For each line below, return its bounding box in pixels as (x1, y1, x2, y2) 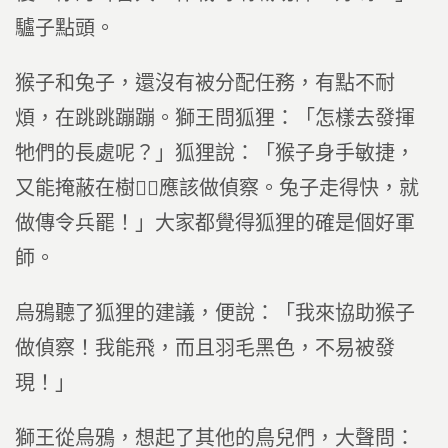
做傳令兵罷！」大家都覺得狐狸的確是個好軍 (15, 212, 415, 234)
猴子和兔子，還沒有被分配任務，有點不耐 (15, 72, 395, 94)
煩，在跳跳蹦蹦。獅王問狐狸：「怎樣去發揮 (15, 107, 415, 129)
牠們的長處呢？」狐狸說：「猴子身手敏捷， (15, 142, 415, 164)
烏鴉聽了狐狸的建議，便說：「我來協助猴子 (15, 302, 415, 324)
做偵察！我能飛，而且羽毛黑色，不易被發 (15, 337, 395, 359)
